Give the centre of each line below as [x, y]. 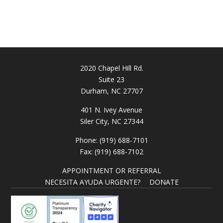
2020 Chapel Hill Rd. [111, 68]
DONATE [164, 182]
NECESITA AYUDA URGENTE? [92, 182]
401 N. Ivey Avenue [111, 110]
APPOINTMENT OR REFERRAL [111, 171]
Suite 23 [111, 80]
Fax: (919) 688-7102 [111, 152]
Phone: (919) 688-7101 [111, 140]
